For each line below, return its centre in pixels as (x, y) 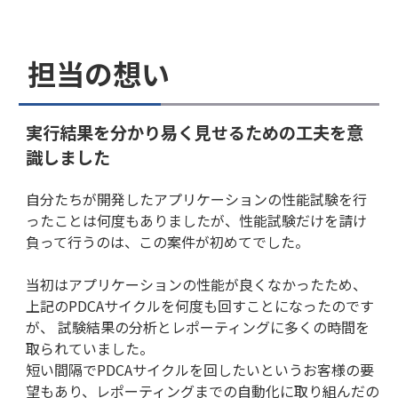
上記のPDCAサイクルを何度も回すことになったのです (200, 305)
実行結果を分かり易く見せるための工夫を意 (195, 132)
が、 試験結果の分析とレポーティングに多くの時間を (198, 326)
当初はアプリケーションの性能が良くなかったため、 (196, 284)
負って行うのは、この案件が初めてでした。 (167, 241)
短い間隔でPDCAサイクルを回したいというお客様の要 (200, 369)
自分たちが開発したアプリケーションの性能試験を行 (196, 199)
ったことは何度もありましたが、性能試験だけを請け (196, 220)
